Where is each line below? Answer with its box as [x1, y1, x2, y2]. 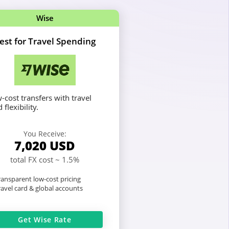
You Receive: [23, 128, 66, 139]
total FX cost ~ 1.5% [10, 154, 79, 165]
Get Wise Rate [18, 214, 72, 224]
